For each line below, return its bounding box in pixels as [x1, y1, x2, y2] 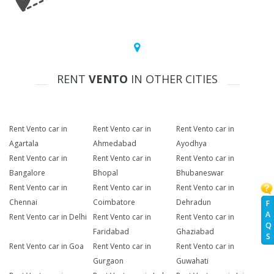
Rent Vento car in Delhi [9, 212, 87, 223]
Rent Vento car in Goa [9, 241, 84, 252]
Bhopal [92, 168, 118, 179]
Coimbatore [92, 197, 135, 208]
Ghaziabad [176, 226, 215, 237]
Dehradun [176, 197, 212, 208]
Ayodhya [176, 138, 207, 149]
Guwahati [176, 256, 209, 267]
